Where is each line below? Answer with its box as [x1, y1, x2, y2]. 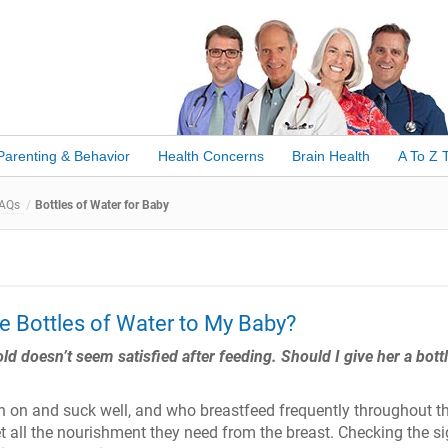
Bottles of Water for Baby [35, 198, 169, 212]
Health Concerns [157, 148, 264, 164]
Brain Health [291, 148, 370, 164]
